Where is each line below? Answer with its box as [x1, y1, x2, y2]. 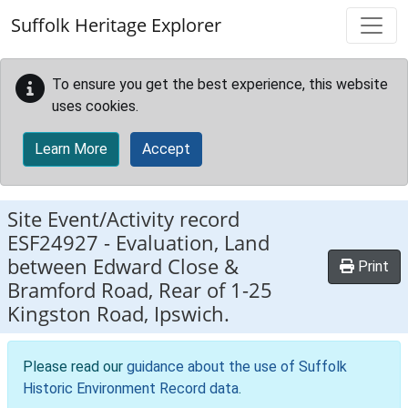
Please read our [23, 358, 127, 375]
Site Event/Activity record [7, 205, 240, 233]
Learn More [35, 140, 107, 158]
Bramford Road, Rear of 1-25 [7, 276, 272, 304]
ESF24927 [7, 229, 98, 257]
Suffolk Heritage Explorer [11, 13, 221, 37]
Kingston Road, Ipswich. [7, 300, 229, 328]
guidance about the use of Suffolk [127, 358, 347, 375]
